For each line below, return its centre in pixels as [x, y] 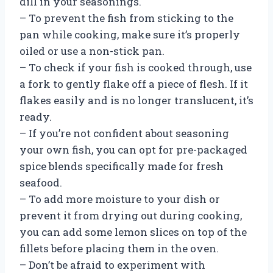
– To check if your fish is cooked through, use [136, 67]
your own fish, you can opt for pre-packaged [133, 149]
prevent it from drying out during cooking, [131, 215]
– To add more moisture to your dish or [120, 199]
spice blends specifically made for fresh [122, 166]
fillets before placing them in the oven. [119, 248]
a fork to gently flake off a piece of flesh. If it [134, 83]
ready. [36, 116]
